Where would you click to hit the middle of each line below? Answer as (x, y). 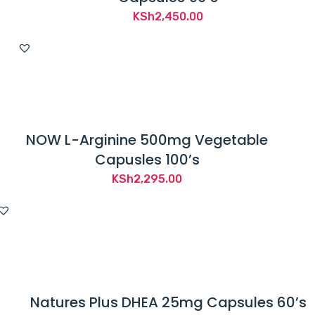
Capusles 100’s (147, 160)
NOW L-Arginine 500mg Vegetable (147, 140)
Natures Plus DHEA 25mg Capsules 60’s (168, 303)
